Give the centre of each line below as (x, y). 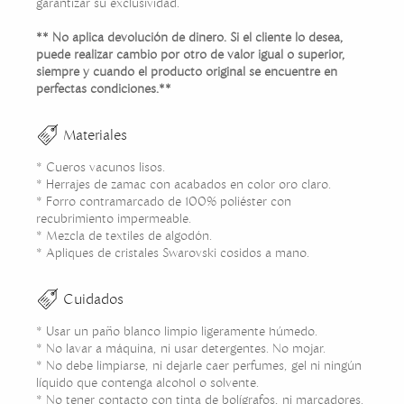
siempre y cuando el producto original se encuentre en (187, 72)
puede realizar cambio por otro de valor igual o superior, (191, 55)
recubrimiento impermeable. (115, 219)
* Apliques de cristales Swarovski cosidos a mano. (173, 253)
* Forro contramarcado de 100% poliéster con (164, 202)
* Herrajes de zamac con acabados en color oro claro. (185, 184)
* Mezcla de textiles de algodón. (126, 236)
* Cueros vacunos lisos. (102, 167)
